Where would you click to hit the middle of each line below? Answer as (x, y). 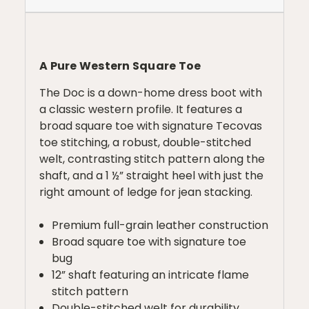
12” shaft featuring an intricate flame (151, 275)
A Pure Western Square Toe (120, 66)
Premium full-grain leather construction (160, 225)
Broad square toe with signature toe (149, 241)
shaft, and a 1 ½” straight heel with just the (151, 175)
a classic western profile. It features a (141, 109)
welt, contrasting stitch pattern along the (152, 159)
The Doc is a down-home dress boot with (151, 92)
